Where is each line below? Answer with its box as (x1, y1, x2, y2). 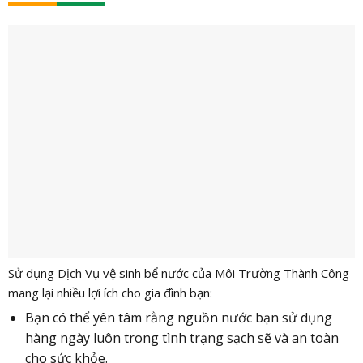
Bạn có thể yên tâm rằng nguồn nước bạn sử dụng (24, 308, 332, 327)
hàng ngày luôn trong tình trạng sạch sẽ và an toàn (24, 328, 339, 347)
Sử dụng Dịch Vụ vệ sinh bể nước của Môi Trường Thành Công (7, 264, 349, 281)
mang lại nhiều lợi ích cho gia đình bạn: (7, 284, 212, 301)
